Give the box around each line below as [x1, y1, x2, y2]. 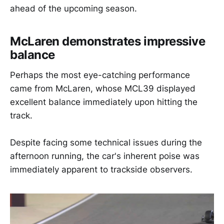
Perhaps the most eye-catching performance [10, 69, 190, 80]
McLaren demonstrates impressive [10, 34, 205, 49]
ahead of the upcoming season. [10, 3, 137, 13]
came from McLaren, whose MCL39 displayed [10, 83, 195, 93]
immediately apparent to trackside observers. [10, 164, 192, 174]
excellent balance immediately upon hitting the [10, 96, 197, 107]
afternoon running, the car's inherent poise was [10, 150, 199, 161]
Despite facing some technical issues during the [10, 137, 202, 147]
